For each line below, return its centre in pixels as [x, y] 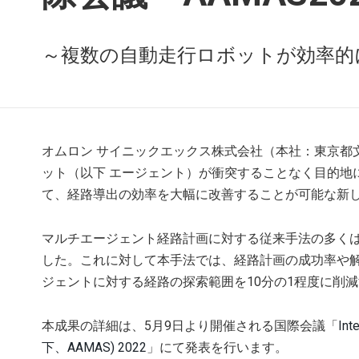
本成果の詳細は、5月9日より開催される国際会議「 [190, 325]
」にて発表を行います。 [217, 347]
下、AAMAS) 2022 [94, 347]
